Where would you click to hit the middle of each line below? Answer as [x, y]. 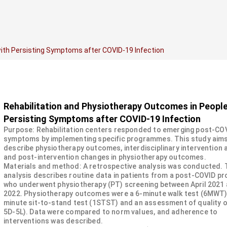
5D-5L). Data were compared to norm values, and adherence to [111, 212]
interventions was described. [53, 221]
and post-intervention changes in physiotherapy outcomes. [105, 157]
